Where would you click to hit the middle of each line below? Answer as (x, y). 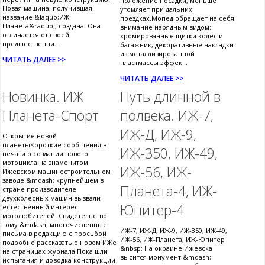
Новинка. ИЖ (43, 96)
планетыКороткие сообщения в (54, 144)
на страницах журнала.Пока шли (55, 251)
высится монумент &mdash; (166, 257)
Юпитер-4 (152, 210)
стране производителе (39, 189)
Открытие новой (30, 135)
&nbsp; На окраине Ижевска (166, 248)
